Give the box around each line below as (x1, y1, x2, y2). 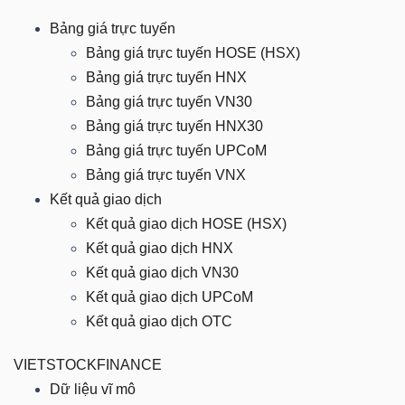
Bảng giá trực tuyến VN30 (86, 94, 252, 109)
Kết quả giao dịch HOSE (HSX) (86, 216, 287, 231)
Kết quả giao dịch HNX (86, 240, 233, 256)
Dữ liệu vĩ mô (50, 381, 136, 397)
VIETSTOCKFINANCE (14, 357, 162, 372)
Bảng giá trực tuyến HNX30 (86, 118, 263, 134)
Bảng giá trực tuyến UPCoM (86, 143, 267, 158)
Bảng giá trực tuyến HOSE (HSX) (86, 45, 300, 61)
